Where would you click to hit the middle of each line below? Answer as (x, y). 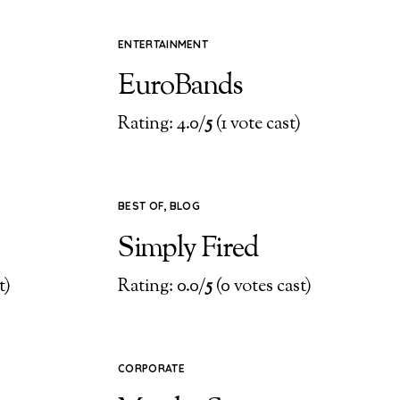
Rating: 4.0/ (162, 125)
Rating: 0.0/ (162, 287)
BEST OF (141, 206)
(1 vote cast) (257, 125)
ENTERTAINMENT (163, 44)
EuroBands (180, 86)
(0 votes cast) (262, 287)
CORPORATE (151, 369)
